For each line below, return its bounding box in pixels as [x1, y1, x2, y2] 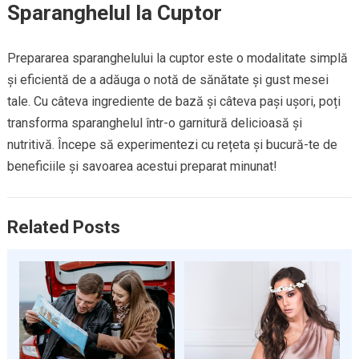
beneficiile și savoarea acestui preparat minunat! [6, 158, 277, 174]
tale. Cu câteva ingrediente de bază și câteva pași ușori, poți [6, 93, 341, 109]
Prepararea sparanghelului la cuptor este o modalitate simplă [6, 50, 348, 66]
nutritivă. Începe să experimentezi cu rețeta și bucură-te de [6, 136, 337, 152]
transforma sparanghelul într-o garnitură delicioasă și [6, 115, 302, 131]
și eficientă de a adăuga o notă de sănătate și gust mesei [6, 71, 329, 87]
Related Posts [6, 216, 120, 237]
